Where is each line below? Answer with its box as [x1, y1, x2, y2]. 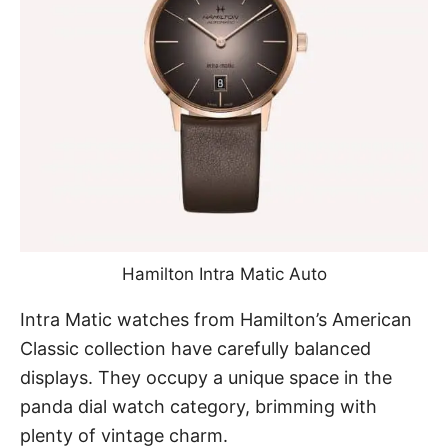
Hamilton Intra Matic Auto [121, 263, 327, 284]
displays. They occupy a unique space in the [20, 366, 392, 388]
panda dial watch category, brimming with [20, 395, 377, 417]
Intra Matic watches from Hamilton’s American [20, 308, 412, 330]
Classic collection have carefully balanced [20, 337, 371, 359]
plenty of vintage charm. [20, 424, 233, 446]
